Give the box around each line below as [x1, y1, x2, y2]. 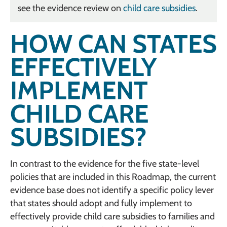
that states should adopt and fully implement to [10, 197, 192, 209]
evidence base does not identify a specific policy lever [10, 184, 214, 196]
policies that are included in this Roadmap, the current [10, 171, 216, 182]
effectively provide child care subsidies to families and [10, 210, 215, 222]
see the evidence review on [18, 2, 123, 14]
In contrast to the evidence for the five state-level [10, 158, 199, 169]
